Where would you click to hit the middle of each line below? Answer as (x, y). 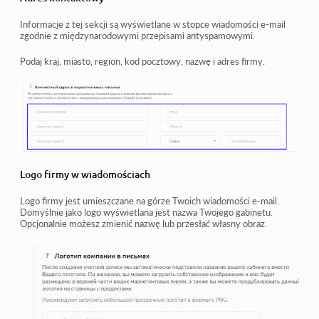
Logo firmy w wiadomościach (85, 174)
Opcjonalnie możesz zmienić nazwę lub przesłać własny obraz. (143, 223)
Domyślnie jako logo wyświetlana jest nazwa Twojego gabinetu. (146, 212)
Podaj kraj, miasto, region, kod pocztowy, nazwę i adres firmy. (142, 61)
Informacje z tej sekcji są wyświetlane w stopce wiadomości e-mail (153, 24)
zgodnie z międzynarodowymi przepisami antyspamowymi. (137, 35)
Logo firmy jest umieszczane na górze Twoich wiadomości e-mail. (150, 200)
